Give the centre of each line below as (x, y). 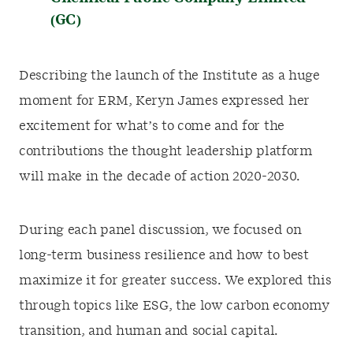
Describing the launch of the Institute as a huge (169, 76)
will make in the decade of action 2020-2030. (160, 176)
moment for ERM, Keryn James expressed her (164, 101)
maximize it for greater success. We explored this (175, 281)
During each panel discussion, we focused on (160, 230)
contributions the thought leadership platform (166, 151)
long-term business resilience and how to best (164, 255)
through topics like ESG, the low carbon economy (174, 306)
